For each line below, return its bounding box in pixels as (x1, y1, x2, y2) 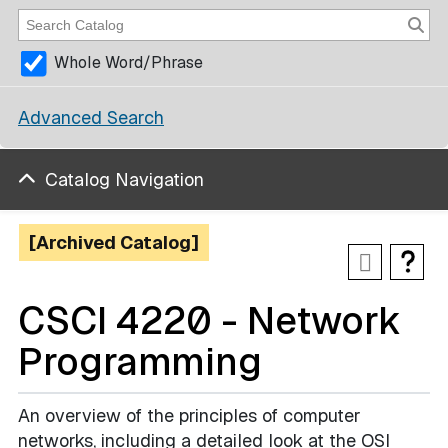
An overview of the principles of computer (18, 404, 361, 427)
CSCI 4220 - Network (18, 296, 401, 345)
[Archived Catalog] (29, 231, 199, 254)
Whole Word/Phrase (54, 52, 203, 74)
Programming (18, 337, 262, 386)
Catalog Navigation (45, 168, 204, 191)
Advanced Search (18, 105, 164, 129)
